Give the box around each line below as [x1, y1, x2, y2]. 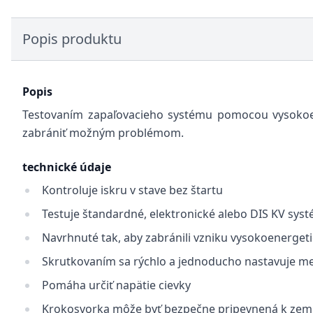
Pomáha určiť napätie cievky [42, 277, 191, 293]
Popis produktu [22, 29, 122, 48]
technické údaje [22, 159, 111, 175]
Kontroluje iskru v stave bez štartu [42, 182, 223, 198]
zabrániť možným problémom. [22, 125, 184, 140]
